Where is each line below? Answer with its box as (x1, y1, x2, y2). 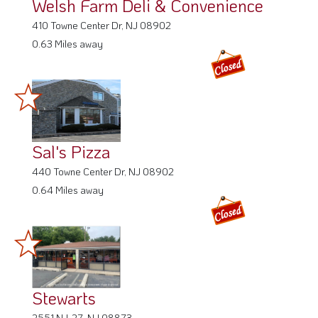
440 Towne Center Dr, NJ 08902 (32, 165, 174, 179)
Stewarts (32, 287, 96, 309)
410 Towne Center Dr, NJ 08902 (32, 18, 171, 33)
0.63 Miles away (32, 37, 103, 51)
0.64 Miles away (32, 183, 104, 197)
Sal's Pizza (32, 141, 110, 163)
